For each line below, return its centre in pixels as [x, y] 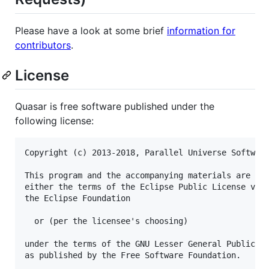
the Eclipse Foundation [77, 198]
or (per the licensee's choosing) [106, 221]
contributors [43, 45]
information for [201, 30]
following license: [54, 120]
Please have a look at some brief [91, 30]
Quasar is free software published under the [115, 106]
